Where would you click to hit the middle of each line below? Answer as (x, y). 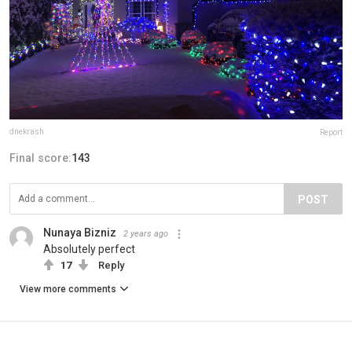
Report (331, 132)
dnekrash (27, 131)
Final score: (40, 158)
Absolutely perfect (89, 249)
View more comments (68, 289)
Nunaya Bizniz (80, 232)
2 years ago (146, 233)
